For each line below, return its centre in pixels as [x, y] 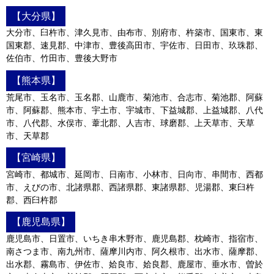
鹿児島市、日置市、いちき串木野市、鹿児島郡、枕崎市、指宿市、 [135, 238]
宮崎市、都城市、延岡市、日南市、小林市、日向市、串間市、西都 [135, 174]
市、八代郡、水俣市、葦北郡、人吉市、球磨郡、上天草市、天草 [130, 123]
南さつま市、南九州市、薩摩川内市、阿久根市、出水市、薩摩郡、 [135, 251]
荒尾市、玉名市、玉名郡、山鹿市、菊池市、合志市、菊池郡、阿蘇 [135, 97]
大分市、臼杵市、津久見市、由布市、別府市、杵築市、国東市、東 [135, 33]
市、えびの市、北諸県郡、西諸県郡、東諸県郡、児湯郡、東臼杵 [130, 187]
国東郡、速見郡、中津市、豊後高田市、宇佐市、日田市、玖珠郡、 [135, 46]
